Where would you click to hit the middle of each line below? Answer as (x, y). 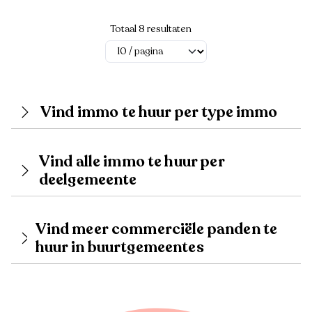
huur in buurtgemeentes (119, 247)
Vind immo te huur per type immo (159, 112)
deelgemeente (88, 179)
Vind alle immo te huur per (132, 161)
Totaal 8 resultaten (150, 29)
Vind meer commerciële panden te (156, 229)
